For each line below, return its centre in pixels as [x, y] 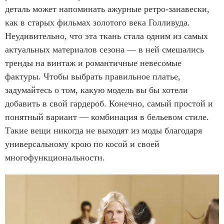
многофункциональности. [55, 157]
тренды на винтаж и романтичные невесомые [93, 63]
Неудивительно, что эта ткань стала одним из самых [106, 36]
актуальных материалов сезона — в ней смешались [104, 49]
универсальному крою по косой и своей [82, 144]
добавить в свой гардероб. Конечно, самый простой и [109, 103]
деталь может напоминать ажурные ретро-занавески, [107, 9]
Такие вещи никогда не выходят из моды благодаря [103, 130]
